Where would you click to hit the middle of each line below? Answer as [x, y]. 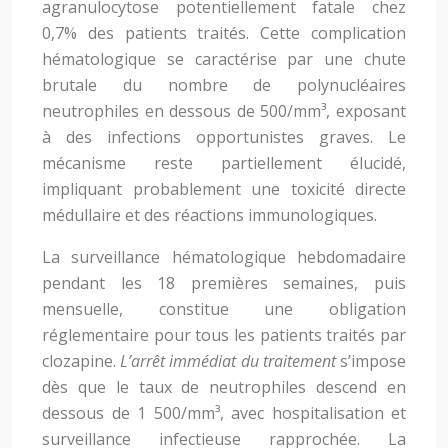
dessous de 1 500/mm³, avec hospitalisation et [224, 413]
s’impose [371, 361]
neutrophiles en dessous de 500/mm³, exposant [224, 111]
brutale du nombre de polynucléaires [224, 85]
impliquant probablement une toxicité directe [224, 189]
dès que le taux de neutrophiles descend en [224, 387]
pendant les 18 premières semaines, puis [224, 283]
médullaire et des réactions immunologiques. [209, 215]
